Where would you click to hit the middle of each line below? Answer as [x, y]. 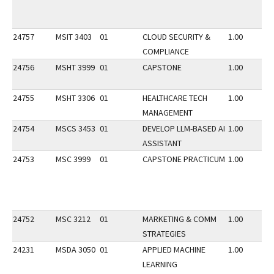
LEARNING [160, 264]
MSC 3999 [73, 159]
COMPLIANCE [166, 51]
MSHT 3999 [75, 67]
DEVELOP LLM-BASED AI [184, 128]
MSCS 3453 [76, 128]
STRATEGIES [164, 234]
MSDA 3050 [76, 250]
